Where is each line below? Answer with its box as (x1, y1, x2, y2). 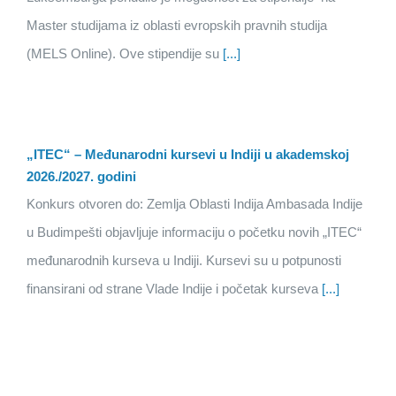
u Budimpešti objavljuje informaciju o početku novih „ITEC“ (27, 225, 362, 240)
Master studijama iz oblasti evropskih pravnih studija (27, 18, 327, 34)
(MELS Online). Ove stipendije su (27, 46, 219, 62)
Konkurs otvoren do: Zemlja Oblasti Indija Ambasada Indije (27, 196, 362, 212)
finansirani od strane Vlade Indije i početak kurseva (27, 281, 318, 297)
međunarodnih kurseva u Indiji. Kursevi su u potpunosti (27, 253, 341, 269)
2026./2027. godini (27, 169, 136, 185)
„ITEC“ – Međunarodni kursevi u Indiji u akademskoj (27, 147, 349, 163)
